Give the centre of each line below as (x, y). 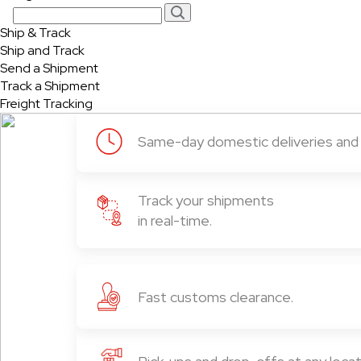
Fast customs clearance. (216, 297)
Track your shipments (206, 200)
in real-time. (175, 220)
